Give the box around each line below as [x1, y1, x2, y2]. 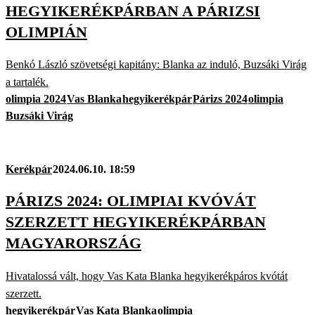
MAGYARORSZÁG [6, 234, 141, 252]
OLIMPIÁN [6, 22, 87, 41]
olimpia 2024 [6, 93, 66, 105]
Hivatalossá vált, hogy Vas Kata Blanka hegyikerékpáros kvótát [6, 269, 288, 282]
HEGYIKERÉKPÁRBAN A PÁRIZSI [6, 1, 260, 20]
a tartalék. [6, 76, 49, 89]
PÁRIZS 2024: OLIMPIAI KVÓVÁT [6, 192, 256, 210]
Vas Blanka [67, 93, 122, 105]
